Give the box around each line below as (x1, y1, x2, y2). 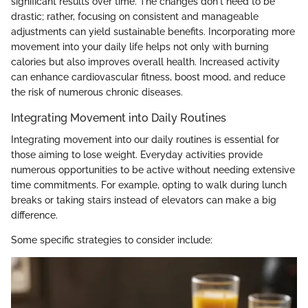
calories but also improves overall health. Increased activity (11, 56, 280, 67)
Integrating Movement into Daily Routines (11, 111, 226, 124)
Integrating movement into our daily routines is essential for (11, 134, 279, 146)
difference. (11, 210, 58, 221)
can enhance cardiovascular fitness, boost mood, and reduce (11, 71, 285, 82)
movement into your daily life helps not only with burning (11, 41, 269, 52)
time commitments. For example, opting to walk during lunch (11, 179, 287, 191)
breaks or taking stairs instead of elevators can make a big (11, 195, 276, 206)
